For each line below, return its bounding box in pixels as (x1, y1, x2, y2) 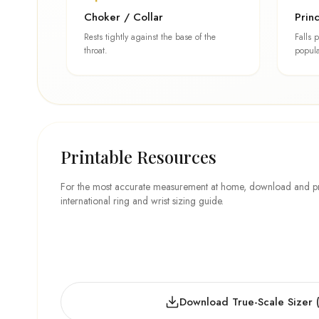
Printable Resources (61, 145, 216, 168)
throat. (84, 44, 108, 57)
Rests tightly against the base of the (84, 31, 216, 43)
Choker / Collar (84, 9, 163, 25)
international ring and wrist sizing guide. (61, 194, 224, 208)
